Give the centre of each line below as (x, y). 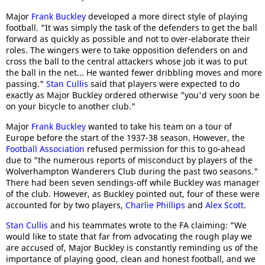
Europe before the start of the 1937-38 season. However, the (125, 138)
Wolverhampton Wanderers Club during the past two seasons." (132, 172)
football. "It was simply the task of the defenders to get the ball (132, 28)
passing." (26, 84)
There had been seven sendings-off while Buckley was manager (133, 183)
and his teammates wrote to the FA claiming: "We (147, 225)
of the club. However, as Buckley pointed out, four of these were (133, 194)
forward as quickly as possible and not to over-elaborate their (128, 39)
